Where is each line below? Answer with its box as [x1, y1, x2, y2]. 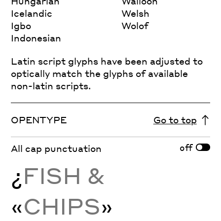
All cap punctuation [11, 142, 102, 154]
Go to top [153, 113, 197, 125]
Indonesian [11, 32, 62, 43]
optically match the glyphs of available [11, 67, 188, 79]
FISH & [23, 160, 105, 189]
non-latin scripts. [11, 79, 91, 91]
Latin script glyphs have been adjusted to [11, 55, 203, 67]
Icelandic [11, 7, 53, 19]
